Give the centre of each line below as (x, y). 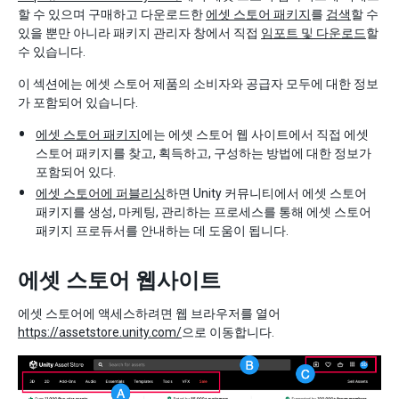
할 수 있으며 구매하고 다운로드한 (112, 14)
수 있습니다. (52, 52)
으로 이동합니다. (228, 332)
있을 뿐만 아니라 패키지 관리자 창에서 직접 (139, 33)
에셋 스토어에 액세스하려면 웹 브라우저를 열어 (149, 313)
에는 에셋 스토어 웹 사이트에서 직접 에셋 (255, 134)
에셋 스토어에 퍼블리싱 (101, 193)
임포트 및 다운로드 (313, 33)
